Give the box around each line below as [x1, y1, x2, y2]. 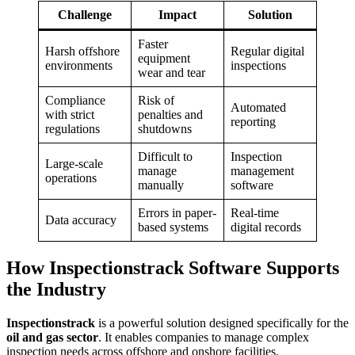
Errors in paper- [138, 206, 216, 220]
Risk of [138, 94, 174, 108]
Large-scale [45, 157, 103, 171]
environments [45, 59, 113, 73]
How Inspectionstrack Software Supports [6, 258, 339, 279]
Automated [231, 101, 286, 115]
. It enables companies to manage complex [98, 330, 309, 345]
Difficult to [138, 150, 193, 164]
